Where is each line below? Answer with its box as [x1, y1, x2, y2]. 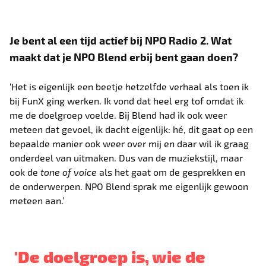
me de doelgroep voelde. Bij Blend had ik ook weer [9, 109, 227, 121]
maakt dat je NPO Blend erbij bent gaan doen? [9, 50, 239, 63]
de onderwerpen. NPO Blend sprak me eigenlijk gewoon [9, 180, 249, 192]
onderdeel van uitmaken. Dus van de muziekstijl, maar [9, 151, 243, 163]
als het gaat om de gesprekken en [97, 166, 246, 178]
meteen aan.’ [9, 194, 65, 206]
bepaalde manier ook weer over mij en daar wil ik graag [9, 137, 249, 149]
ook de [9, 166, 41, 178]
